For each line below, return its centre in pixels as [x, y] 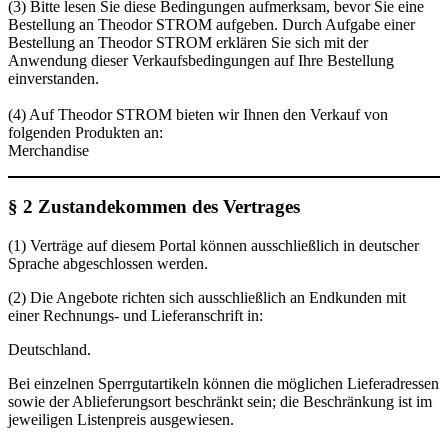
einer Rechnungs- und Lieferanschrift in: [135, 316]
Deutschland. [49, 350]
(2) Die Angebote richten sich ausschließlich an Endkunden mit [207, 298]
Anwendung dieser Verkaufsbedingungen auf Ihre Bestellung [201, 60]
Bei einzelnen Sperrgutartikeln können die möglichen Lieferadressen [223, 384]
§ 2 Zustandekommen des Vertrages [154, 207]
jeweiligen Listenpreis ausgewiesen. [121, 420]
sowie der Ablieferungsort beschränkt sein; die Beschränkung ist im [220, 402]
